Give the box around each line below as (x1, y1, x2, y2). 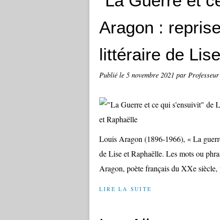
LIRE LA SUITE (99, 185, 152, 192)
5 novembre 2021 (126, 70, 176, 80)
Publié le (99, 70, 126, 80)
